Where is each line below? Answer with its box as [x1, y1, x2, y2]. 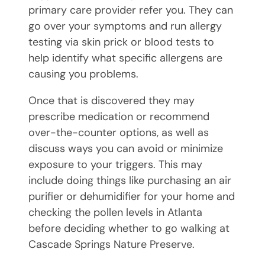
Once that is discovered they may [28, 93, 195, 108]
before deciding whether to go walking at [28, 221, 230, 235]
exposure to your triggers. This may [28, 157, 202, 172]
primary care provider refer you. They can [28, 2, 233, 17]
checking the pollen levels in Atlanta [28, 205, 202, 219]
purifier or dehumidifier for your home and [28, 189, 235, 203]
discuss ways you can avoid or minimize [28, 141, 223, 156]
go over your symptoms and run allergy [28, 18, 222, 33]
